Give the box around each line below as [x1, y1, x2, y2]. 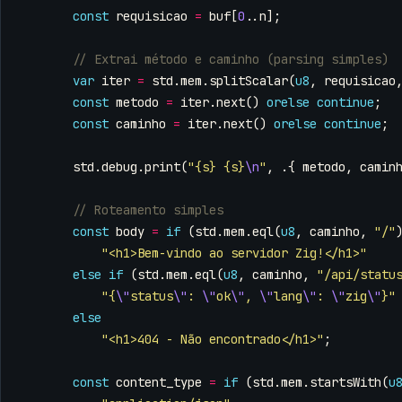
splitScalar [209, 73, 288, 90]
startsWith [310, 374, 381, 391]
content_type [116, 374, 202, 391]
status [130, 288, 173, 305]
